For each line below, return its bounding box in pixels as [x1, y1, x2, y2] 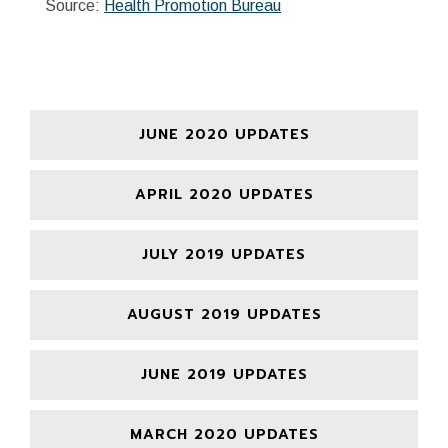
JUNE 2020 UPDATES [138, 123, 310, 145]
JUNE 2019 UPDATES [140, 363, 308, 385]
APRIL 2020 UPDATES [134, 183, 314, 205]
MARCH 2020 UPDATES [129, 423, 319, 445]
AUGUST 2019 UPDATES [126, 303, 322, 325]
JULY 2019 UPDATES [142, 243, 306, 265]
